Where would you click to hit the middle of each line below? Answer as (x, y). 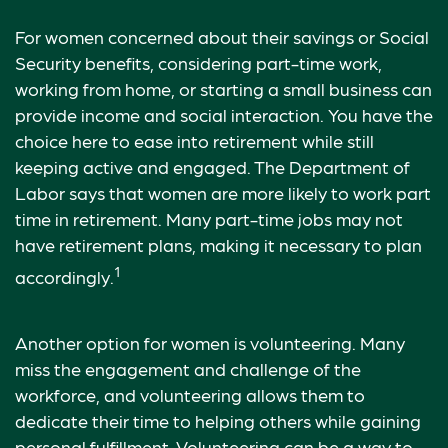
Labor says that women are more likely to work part (223, 192)
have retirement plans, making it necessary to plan (218, 244)
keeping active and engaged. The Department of (212, 166)
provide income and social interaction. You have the (224, 114)
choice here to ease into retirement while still (194, 140)
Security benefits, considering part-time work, (198, 62)
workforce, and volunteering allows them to (190, 394)
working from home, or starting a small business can (223, 88)
